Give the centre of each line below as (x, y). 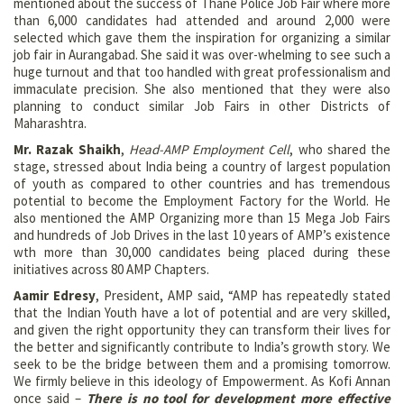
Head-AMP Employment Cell (209, 149)
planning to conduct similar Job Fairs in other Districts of (202, 106)
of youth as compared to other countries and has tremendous (202, 183)
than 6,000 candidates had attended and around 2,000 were (202, 20)
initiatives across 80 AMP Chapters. (111, 269)
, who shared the (340, 149)
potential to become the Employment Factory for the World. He (202, 200)
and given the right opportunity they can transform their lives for (202, 329)
